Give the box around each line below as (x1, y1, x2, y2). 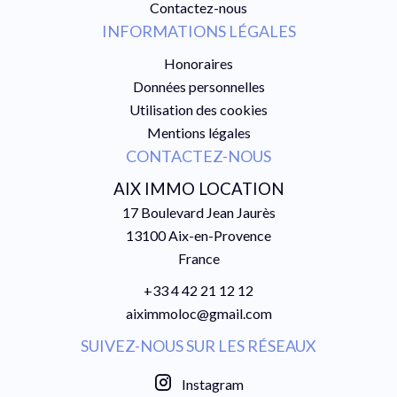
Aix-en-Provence (166, 227, 271, 244)
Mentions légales (146, 124, 251, 141)
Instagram (182, 376, 244, 393)
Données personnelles (132, 78, 265, 95)
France (177, 250, 220, 267)
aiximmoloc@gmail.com (125, 305, 272, 322)
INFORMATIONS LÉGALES (101, 21, 296, 41)
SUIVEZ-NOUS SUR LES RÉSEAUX (81, 336, 316, 355)
